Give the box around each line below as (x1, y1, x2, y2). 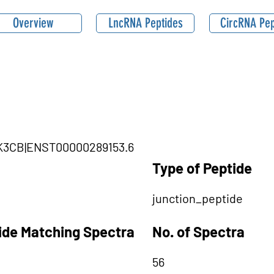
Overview (12, 15, 53, 31)
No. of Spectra (152, 223, 245, 240)
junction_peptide (152, 191, 243, 206)
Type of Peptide (152, 159, 252, 177)
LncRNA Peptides (108, 15, 183, 31)
